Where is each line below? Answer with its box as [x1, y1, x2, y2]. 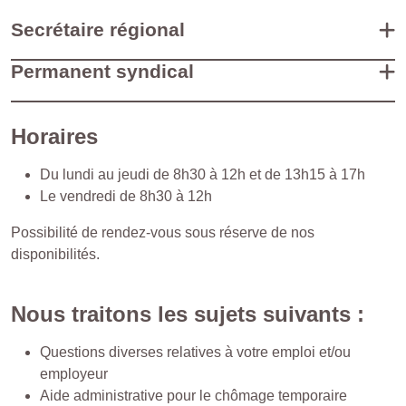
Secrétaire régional [11, 19, 185, 40]
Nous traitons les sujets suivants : [11, 302, 364, 326]
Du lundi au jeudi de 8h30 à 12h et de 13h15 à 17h [40, 167, 365, 182]
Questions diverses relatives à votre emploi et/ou [40, 344, 351, 360]
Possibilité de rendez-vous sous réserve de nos [11, 225, 314, 240]
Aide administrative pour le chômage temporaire [40, 388, 347, 403]
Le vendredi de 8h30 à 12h [40, 188, 212, 204]
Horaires [11, 124, 98, 149]
